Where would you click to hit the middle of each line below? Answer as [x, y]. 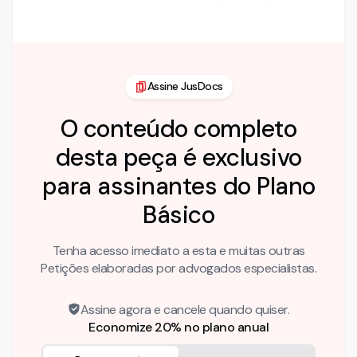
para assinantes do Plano [178, 186]
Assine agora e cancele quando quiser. [185, 309]
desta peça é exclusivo [178, 157]
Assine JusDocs [185, 86]
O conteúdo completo [178, 128]
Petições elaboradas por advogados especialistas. [178, 268]
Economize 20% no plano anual [178, 327]
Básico [178, 214]
